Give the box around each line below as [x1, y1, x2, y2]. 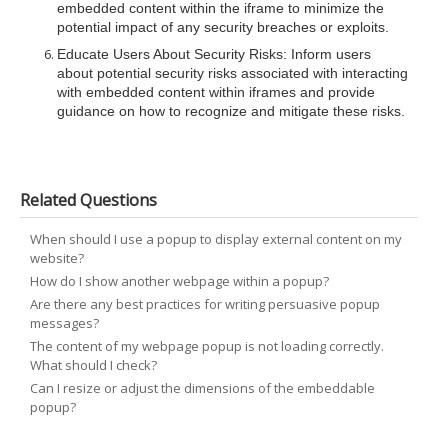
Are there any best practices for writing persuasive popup [30, 295, 380, 313]
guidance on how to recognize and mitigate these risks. [57, 103, 405, 121]
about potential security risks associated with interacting [57, 65, 408, 83]
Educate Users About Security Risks [57, 46, 283, 62]
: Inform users [283, 46, 371, 62]
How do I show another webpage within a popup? [30, 272, 329, 290]
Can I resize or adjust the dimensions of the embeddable [30, 379, 375, 397]
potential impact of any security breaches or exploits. [57, 18, 389, 37]
